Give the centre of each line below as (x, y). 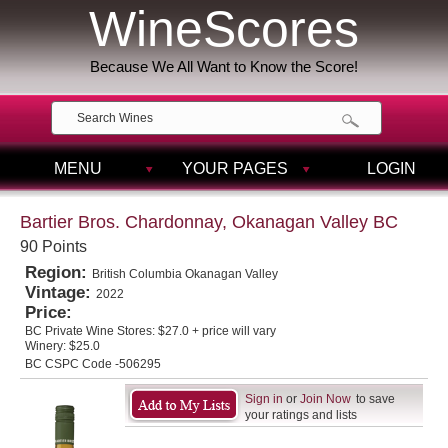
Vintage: (60, 292)
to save (375, 399)
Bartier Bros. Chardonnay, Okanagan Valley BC (209, 222)
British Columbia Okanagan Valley (185, 274)
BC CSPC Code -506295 (93, 364)
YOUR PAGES (235, 168)
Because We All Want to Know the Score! (224, 66)
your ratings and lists (301, 415)
